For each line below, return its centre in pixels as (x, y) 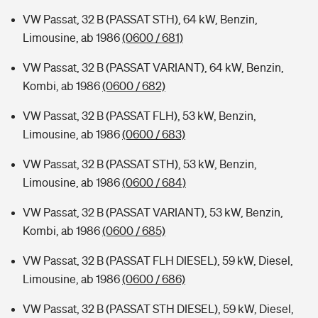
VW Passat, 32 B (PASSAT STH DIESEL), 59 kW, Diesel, (158, 309)
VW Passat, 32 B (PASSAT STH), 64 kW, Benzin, (140, 19)
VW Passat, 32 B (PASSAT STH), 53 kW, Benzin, (140, 164)
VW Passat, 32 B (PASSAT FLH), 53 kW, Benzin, (139, 116)
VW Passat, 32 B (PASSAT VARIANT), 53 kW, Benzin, (153, 212)
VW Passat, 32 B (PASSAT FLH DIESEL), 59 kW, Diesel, (158, 261)
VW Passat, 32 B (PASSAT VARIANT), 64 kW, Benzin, (153, 67)
